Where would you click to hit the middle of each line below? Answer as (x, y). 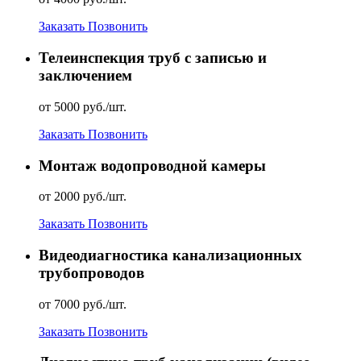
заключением (85, 76)
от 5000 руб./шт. (83, 106)
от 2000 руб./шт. (83, 197)
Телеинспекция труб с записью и (153, 58)
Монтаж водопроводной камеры (152, 165)
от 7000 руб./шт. (83, 304)
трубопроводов (91, 272)
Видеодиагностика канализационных (170, 255)
